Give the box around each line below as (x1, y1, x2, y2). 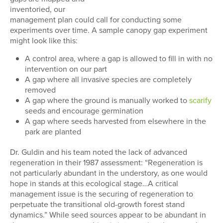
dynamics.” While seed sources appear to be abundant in (10, 209, 206, 220)
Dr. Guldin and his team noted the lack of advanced (10, 146, 187, 157)
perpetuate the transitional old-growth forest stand (10, 198, 185, 210)
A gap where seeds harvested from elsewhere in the (25, 115, 206, 126)
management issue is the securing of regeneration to (10, 188, 193, 199)
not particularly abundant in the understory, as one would (10, 167, 208, 178)
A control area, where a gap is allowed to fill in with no (25, 52, 213, 64)
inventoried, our (10, 3, 65, 15)
